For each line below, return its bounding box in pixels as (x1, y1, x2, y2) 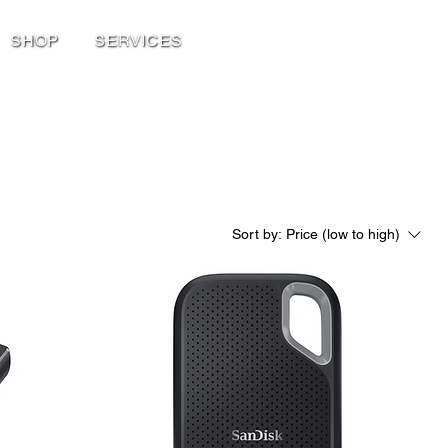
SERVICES (94, 31, 183, 50)
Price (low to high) (286, 225, 400, 242)
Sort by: (232, 225, 282, 242)
